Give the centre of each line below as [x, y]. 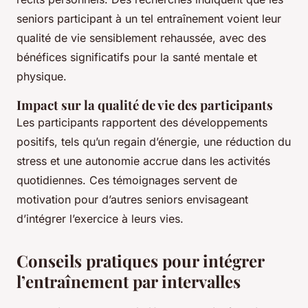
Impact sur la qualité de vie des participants [145, 105]
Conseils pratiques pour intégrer [140, 261]
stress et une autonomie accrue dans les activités [143, 161]
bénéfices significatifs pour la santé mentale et [137, 57]
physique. [42, 77]
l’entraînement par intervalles [129, 282]
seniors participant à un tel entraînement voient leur [149, 19]
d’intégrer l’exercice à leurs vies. [100, 219]
